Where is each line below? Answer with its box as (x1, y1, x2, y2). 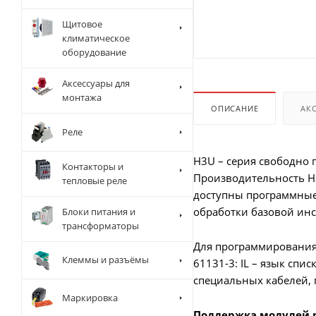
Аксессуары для (62, 77, 130, 90)
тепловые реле (62, 174, 127, 187)
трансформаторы (62, 219, 139, 232)
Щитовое (62, 18, 102, 30)
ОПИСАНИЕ (211, 102, 259, 114)
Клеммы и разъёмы (62, 253, 149, 267)
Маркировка (62, 291, 118, 304)
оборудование (62, 46, 126, 59)
